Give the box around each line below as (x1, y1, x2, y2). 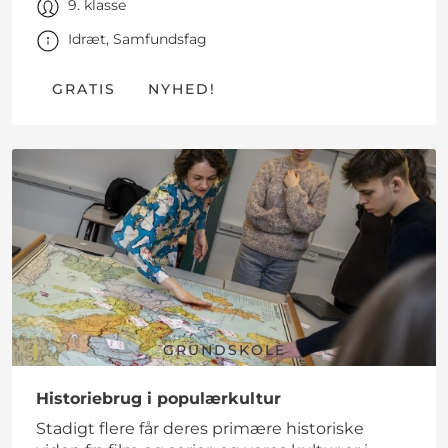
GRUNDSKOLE (162, 341, 286, 360)
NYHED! (148, 80, 216, 99)
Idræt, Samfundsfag (68, 30, 207, 49)
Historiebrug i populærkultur (36, 389, 281, 409)
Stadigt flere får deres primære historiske (36, 419, 364, 439)
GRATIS (52, 80, 116, 99)
